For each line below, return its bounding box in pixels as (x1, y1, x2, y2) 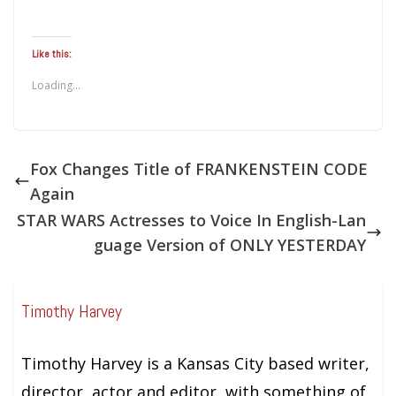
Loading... (32, 77, 80, 93)
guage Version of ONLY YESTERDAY (94, 233, 366, 255)
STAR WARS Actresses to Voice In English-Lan (17, 209, 366, 231)
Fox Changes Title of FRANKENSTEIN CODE (30, 157, 368, 179)
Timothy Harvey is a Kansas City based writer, (21, 353, 370, 375)
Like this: (32, 46, 72, 61)
